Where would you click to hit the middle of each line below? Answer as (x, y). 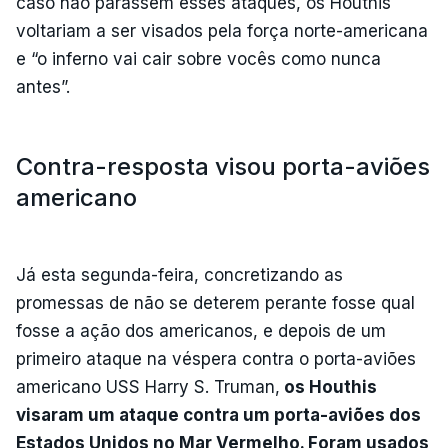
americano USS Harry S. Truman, (148, 386)
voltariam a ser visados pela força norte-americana (222, 30)
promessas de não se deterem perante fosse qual (215, 302)
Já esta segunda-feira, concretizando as (179, 274)
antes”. (43, 86)
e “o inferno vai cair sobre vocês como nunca (198, 58)
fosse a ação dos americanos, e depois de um (201, 330)
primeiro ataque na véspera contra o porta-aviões (216, 358)
